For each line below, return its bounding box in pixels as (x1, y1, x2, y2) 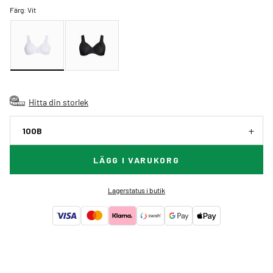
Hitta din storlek (29, 96, 88, 108)
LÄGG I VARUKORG (93, 155, 180, 166)
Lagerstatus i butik (107, 185, 165, 196)
